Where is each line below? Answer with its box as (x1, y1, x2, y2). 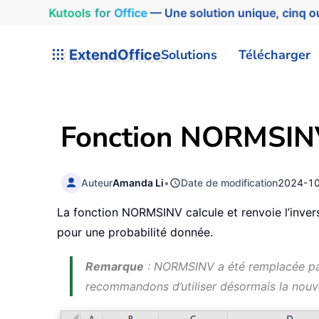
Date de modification (181, 176, 278, 189)
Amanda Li (113, 176, 164, 189)
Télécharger (239, 46, 310, 63)
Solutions (161, 46, 217, 63)
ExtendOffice (66, 46, 161, 63)
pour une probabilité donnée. (57, 225, 213, 240)
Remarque (85, 259, 144, 274)
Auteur (81, 176, 113, 189)
